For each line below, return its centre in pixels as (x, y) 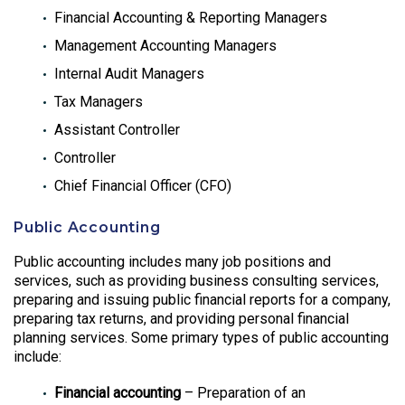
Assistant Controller (117, 130)
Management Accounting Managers (165, 46)
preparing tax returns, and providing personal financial (181, 318)
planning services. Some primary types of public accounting (201, 337)
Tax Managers (99, 102)
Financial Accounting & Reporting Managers (191, 18)
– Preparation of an (243, 393)
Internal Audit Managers (129, 74)
